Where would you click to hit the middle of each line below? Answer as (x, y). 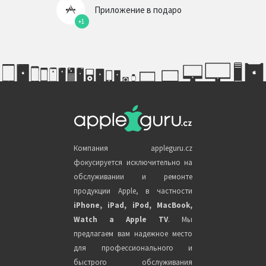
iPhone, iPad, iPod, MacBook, (133, 205)
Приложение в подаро (138, 10)
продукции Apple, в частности (133, 191)
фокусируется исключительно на (133, 163)
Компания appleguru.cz (133, 148)
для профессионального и (133, 248)
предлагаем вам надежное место (133, 234)
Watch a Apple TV (121, 220)
